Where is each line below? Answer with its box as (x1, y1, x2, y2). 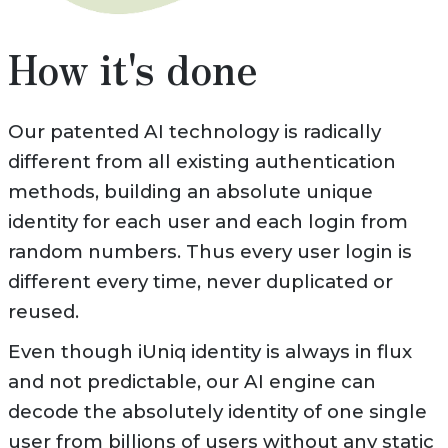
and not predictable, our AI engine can (7, 368, 376, 392)
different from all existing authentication (7, 148, 396, 172)
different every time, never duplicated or (7, 268, 393, 292)
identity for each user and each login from (7, 208, 408, 232)
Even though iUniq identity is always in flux (7, 338, 412, 362)
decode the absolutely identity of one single (7, 398, 427, 422)
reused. (7, 298, 79, 322)
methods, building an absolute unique (7, 178, 373, 202)
